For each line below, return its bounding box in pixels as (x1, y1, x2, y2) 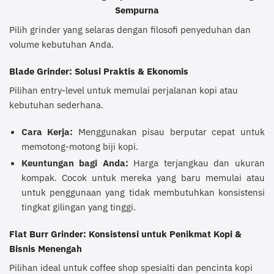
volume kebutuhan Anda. (9, 37, 114, 50)
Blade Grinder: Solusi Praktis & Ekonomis (9, 64, 188, 77)
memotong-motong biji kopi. (21, 140, 138, 153)
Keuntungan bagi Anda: (21, 157, 128, 169)
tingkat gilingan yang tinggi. (21, 201, 136, 213)
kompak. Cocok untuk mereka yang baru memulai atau (21, 171, 265, 184)
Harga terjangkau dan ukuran (128, 157, 265, 169)
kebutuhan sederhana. (9, 98, 103, 111)
